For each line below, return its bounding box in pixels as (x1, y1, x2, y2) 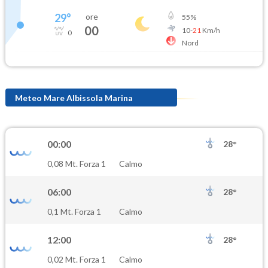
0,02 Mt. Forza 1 (47, 254, 106, 265)
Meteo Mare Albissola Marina (15, 92, 133, 103)
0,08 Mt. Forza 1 (47, 159, 106, 169)
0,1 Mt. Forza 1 (47, 206, 101, 217)
